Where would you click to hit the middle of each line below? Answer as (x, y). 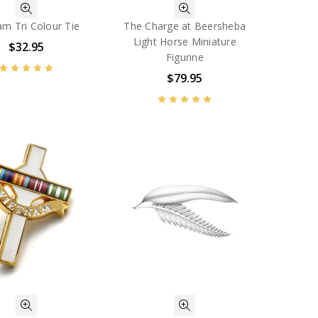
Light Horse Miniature (185, 42)
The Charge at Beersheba (185, 26)
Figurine (185, 57)
